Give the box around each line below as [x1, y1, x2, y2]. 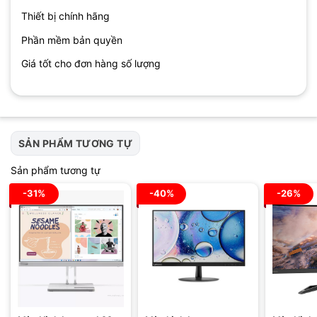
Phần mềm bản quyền [21, 33, 122, 46]
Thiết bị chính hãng [21, 10, 110, 23]
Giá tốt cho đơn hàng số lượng [21, 57, 161, 70]
